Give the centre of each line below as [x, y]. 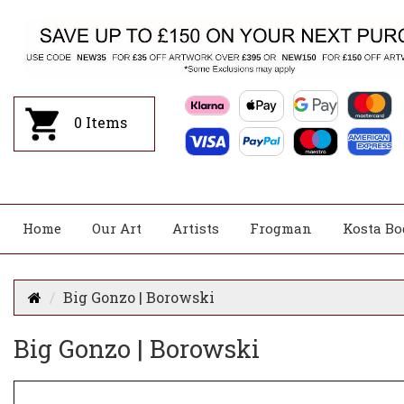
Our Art [117, 228]
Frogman [281, 228]
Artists [196, 228]
